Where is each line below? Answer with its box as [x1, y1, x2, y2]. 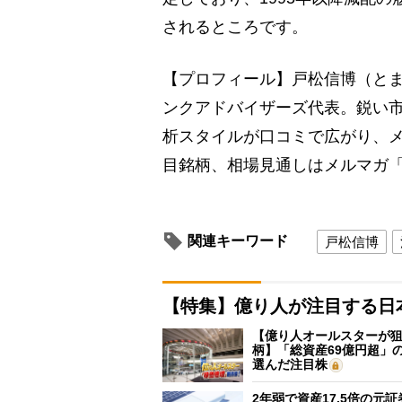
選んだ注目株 [252, 356, 328, 371]
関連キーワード [188, 232, 288, 249]
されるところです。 [162, 18, 308, 37]
